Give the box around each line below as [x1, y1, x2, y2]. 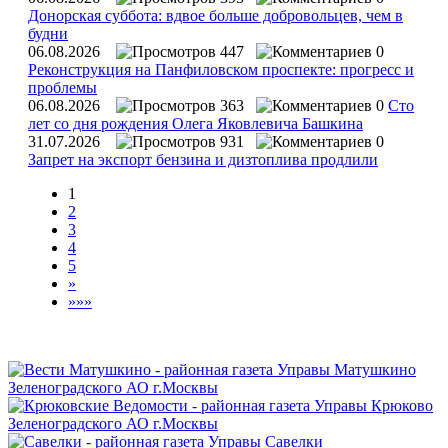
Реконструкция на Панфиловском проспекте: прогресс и [28, 60, 414, 78]
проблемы [28, 78, 97, 96]
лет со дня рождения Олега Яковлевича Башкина [28, 114, 363, 132]
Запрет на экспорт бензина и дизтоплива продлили [28, 150, 378, 168]
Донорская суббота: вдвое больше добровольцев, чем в [28, 6, 403, 24]
